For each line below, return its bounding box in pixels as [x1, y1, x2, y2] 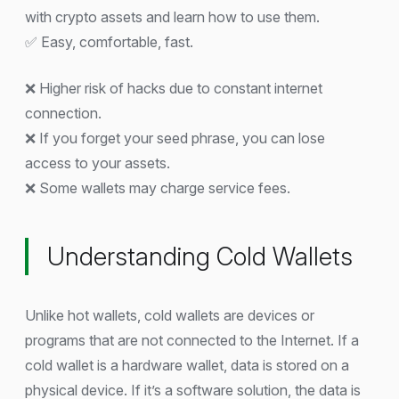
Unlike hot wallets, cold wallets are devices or [25, 305, 314, 324]
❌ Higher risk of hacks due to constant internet [25, 79, 322, 98]
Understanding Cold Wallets [47, 241, 353, 273]
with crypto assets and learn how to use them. [25, 8, 320, 27]
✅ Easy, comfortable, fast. [25, 33, 193, 52]
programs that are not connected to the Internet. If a [25, 330, 359, 349]
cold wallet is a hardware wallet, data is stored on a [25, 355, 349, 374]
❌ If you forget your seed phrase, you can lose [25, 129, 325, 148]
